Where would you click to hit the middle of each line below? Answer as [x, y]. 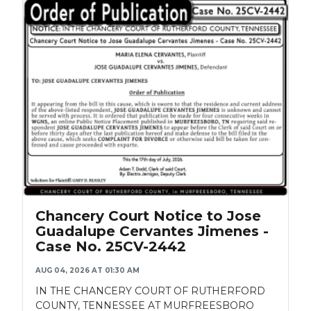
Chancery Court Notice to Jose [148, 216]
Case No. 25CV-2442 [111, 246]
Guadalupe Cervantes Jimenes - [152, 231]
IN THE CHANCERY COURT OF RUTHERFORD [150, 291]
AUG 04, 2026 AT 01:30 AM [87, 270]
